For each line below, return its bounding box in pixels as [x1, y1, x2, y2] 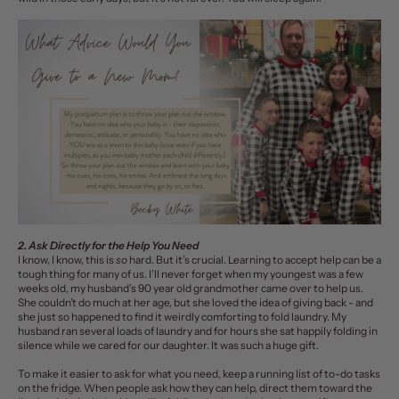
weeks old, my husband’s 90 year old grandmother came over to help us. [18, 281, 363, 295]
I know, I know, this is [18, 252, 116, 266]
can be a [341, 252, 381, 266]
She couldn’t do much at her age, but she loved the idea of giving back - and [18, 295, 373, 309]
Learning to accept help [228, 252, 341, 266]
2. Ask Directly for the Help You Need [18, 238, 199, 252]
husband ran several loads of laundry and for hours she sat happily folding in [18, 323, 378, 338]
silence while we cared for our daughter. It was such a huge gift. [18, 338, 321, 352]
